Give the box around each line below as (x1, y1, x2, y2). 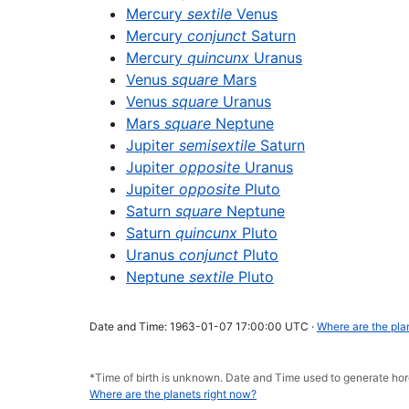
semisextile (179, 136, 256, 154)
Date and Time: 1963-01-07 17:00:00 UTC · (89, 320, 317, 333)
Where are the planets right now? (89, 387, 257, 401)
